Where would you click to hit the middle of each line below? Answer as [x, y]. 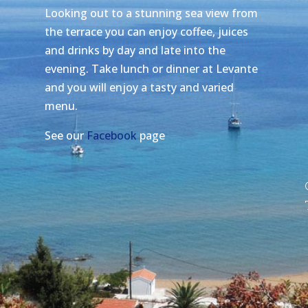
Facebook [111, 135]
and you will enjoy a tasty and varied [139, 87]
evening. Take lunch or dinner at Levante [151, 68]
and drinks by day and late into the [135, 50]
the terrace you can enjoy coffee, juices [146, 31]
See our [65, 135]
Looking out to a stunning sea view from [151, 13]
